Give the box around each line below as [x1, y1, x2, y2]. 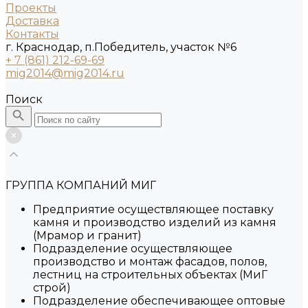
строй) [33, 281, 71, 294]
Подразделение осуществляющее [33, 242, 232, 255]
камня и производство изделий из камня [33, 216, 276, 229]
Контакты [5, 27, 59, 41]
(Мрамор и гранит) [33, 229, 142, 242]
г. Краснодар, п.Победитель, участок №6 [5, 41, 236, 54]
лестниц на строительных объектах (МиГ [33, 268, 267, 281]
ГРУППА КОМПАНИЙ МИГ [5, 179, 156, 192]
